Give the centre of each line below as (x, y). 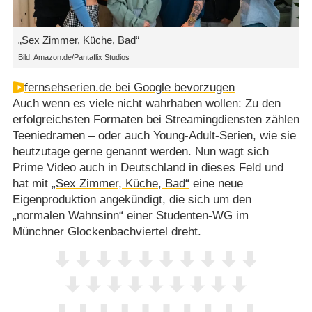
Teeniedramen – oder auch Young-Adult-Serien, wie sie (154, 136)
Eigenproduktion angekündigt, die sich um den (132, 200)
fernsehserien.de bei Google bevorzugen (129, 88)
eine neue (216, 184)
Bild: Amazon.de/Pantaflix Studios (73, 57)
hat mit (32, 184)
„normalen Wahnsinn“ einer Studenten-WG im (130, 216)
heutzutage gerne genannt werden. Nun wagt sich (140, 152)
